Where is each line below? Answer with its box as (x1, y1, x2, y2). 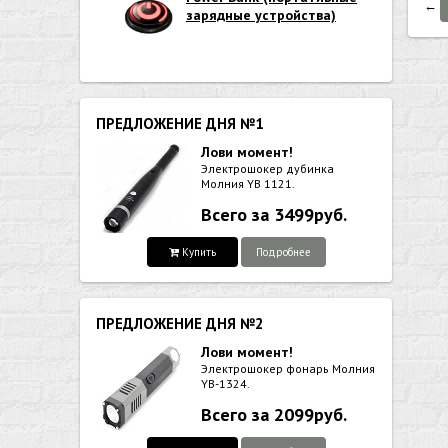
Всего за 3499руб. (201, 203, 347, 226)
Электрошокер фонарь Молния (201, 361, 375, 376)
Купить (181, 245, 216, 259)
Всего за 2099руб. (201, 403, 347, 426)
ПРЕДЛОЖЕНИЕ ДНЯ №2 (96, 314, 264, 333)
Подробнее (255, 245, 311, 259)
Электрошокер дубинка (201, 161, 334, 176)
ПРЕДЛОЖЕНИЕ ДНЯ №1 (96, 114, 264, 133)
